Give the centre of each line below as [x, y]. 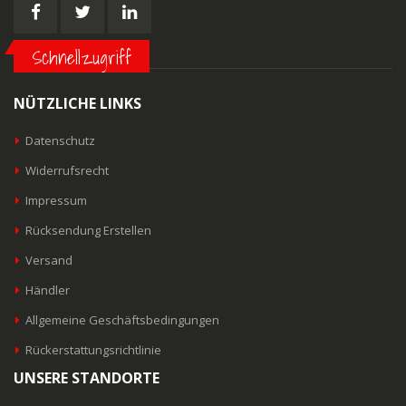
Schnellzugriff [82, 58]
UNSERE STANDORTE [87, 378]
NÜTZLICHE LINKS [77, 104]
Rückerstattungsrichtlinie [94, 350]
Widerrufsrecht [68, 171]
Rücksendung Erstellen [89, 231]
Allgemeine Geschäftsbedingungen [123, 320]
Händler [48, 290]
